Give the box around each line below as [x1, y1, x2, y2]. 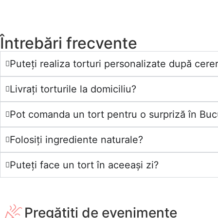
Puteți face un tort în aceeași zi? [10, 159, 159, 171]
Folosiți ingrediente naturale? [10, 134, 143, 146]
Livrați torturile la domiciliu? [10, 83, 136, 95]
